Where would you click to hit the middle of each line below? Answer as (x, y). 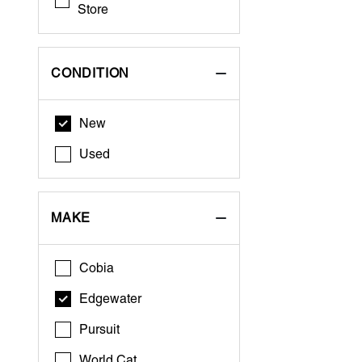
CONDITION (90, 73)
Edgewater (111, 299)
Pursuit (100, 329)
